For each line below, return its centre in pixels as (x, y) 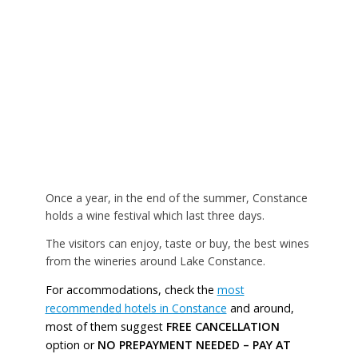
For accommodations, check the (131, 290)
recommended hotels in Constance (136, 308)
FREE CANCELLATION (223, 327)
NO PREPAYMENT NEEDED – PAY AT (194, 345)
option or (71, 345)
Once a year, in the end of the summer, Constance (176, 197)
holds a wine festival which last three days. (155, 215)
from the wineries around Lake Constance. (155, 261)
